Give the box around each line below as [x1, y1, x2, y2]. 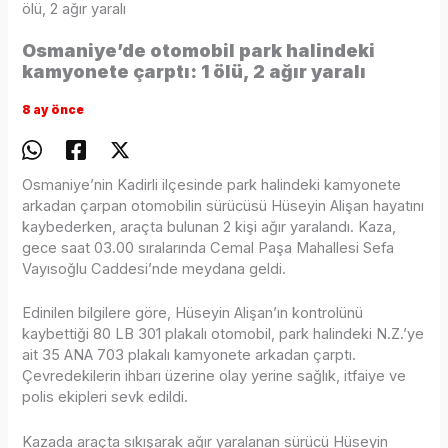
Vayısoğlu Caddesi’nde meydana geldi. [22, 260, 287, 279]
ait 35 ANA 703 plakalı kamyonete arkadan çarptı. [22, 346, 357, 365]
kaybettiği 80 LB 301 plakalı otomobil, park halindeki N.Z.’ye [22, 325, 425, 344]
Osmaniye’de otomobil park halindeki [22, 40, 376, 62]
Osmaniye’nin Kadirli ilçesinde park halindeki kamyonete [22, 176, 402, 195]
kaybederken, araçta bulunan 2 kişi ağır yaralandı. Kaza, [22, 218, 397, 237]
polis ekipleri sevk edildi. [22, 388, 189, 407]
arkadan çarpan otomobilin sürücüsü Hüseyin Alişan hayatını [22, 197, 425, 216]
